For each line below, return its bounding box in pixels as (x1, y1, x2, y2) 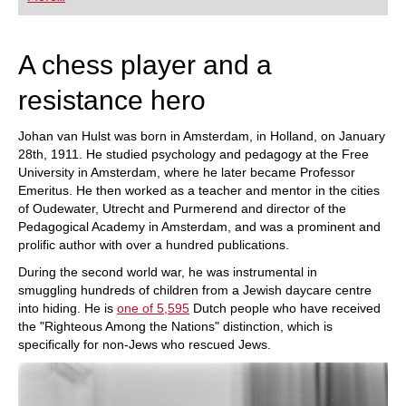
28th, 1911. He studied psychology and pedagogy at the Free (18, 147, 369, 161)
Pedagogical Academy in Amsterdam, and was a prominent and (18, 219, 381, 234)
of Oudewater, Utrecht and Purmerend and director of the (18, 201, 346, 216)
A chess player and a (18, 50, 272, 80)
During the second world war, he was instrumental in (18, 265, 317, 279)
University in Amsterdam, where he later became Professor (18, 165, 355, 179)
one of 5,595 (117, 301, 189, 315)
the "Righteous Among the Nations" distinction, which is (18, 319, 333, 333)
